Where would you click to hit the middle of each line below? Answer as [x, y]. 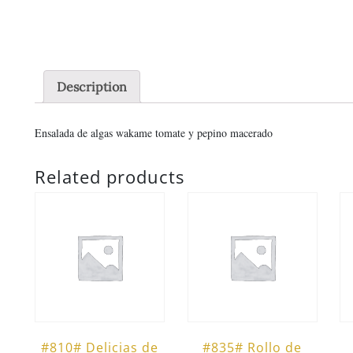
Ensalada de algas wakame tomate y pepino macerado [154, 132]
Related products [110, 176]
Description [92, 87]
